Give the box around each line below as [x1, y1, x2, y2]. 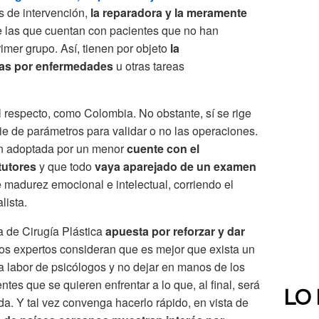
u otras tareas [113, 58, 184, 75]
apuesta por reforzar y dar [105, 223, 245, 240]
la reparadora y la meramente [90, 4, 247, 21]
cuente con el [127, 140, 199, 157]
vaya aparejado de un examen [95, 158, 256, 175]
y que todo [36, 158, 95, 175]
